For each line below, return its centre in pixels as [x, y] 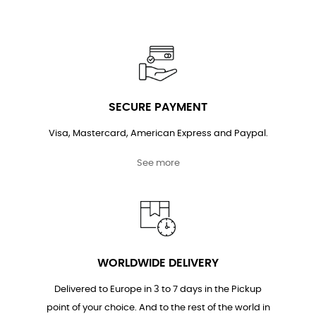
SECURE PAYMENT [158, 108]
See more [158, 164]
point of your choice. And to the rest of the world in [158, 308]
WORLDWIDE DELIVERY [158, 263]
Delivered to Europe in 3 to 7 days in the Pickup [158, 289]
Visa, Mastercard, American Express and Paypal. [158, 134]
